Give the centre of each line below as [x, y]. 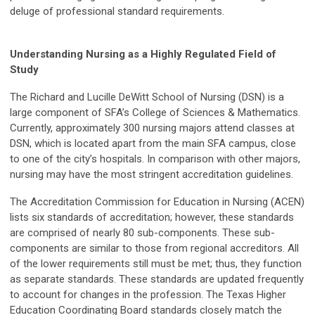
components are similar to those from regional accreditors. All [154, 249]
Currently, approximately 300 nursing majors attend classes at [152, 128]
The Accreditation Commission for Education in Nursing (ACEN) [157, 202]
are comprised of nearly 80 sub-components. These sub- [142, 233]
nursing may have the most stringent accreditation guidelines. [152, 175]
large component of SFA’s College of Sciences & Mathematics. [155, 113]
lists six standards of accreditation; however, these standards [152, 218]
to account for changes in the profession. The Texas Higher [148, 295]
